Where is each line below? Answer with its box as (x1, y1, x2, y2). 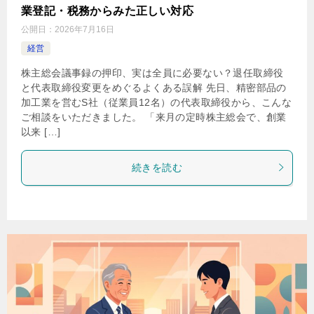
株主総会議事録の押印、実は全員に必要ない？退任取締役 (21, 67, 284, 78)
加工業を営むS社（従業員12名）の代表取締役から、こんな (21, 96, 292, 108)
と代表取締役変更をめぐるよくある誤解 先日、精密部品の (21, 81, 287, 93)
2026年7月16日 (55, 24, 114, 34)
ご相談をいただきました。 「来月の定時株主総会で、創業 (21, 111, 287, 123)
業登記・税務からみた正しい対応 (21, 4, 193, 17)
